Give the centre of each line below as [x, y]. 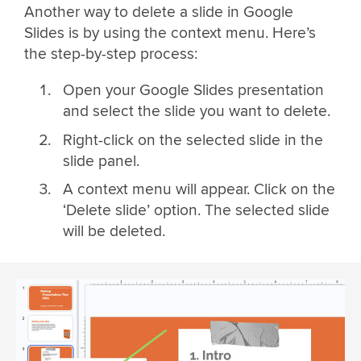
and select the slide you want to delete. [196, 111]
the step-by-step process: [111, 54]
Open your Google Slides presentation [193, 90]
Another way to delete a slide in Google [159, 12]
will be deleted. [114, 232]
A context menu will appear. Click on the [199, 190]
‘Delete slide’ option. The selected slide [196, 211]
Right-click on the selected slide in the [193, 140]
